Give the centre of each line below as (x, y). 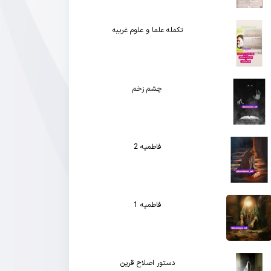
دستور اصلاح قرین (147, 263)
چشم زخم (148, 89)
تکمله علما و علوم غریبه (147, 31)
